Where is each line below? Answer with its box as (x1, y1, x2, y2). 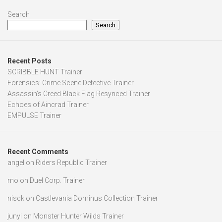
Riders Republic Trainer (36, 74, 107, 82)
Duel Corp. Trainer (30, 92, 85, 100)
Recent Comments (7, 63, 68, 71)
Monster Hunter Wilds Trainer (33, 127, 124, 136)
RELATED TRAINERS (7, 188, 73, 197)
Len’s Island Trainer (30, 145, 89, 154)
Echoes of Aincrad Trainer (7, 16, 89, 24)
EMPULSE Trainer (7, 27, 61, 35)
